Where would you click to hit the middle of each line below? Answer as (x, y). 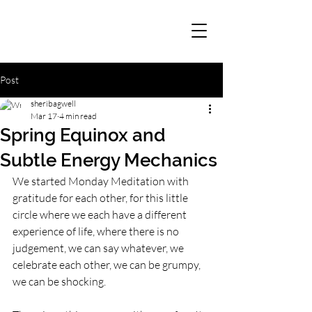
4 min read (78, 116)
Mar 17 (44, 116)
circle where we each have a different (101, 214)
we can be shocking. (60, 281)
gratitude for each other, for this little (101, 198)
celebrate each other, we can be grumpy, (108, 265)
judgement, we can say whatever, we (99, 248)
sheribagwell (53, 103)
